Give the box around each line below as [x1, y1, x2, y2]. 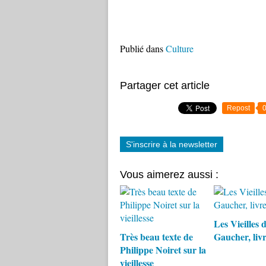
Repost [227, 104, 250, 112]
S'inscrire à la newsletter [126, 140, 217, 149]
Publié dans [120, 42, 163, 55]
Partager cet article [120, 80, 210, 91]
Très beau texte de [120, 230, 193, 243]
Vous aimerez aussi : [120, 169, 218, 180]
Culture [166, 42, 194, 55]
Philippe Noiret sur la [120, 243, 206, 256]
